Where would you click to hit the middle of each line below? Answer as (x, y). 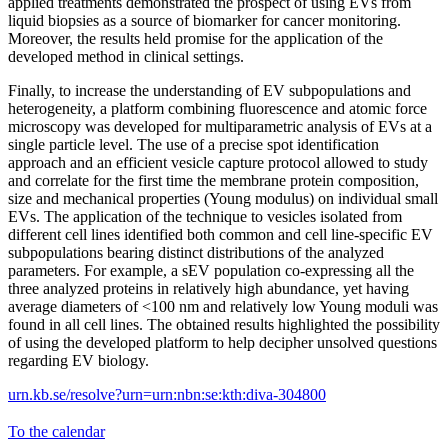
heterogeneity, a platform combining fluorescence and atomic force (217, 108)
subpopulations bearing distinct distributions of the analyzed (196, 252)
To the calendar (56, 431)
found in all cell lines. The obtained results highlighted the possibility (224, 324)
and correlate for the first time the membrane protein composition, (213, 180)
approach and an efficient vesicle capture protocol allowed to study (218, 162)
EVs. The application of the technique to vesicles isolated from (205, 216)
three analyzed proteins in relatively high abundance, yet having (208, 288)
